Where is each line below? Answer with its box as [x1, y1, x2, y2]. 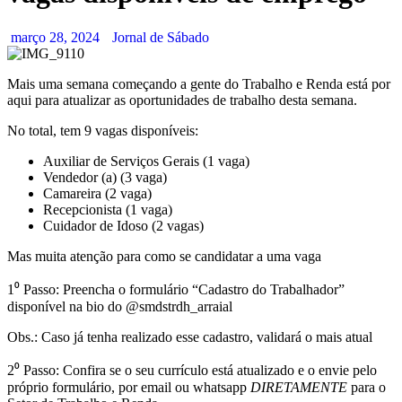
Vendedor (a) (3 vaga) [43, 169, 167, 185]
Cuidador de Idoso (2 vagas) [43, 217, 204, 233]
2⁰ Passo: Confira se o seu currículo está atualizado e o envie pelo [7, 362, 377, 378]
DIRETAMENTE [250, 379, 347, 395]
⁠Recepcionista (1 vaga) [43, 201, 172, 217]
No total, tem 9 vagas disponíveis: [7, 122, 198, 138]
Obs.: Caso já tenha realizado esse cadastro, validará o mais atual [7, 328, 372, 345]
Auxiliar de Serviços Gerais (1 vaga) [43, 153, 249, 169]
